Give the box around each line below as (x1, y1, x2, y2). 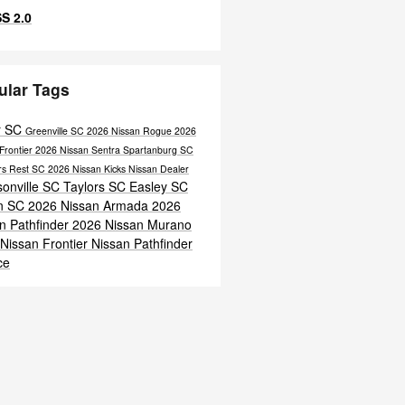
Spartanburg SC (122, 142, 193, 156)
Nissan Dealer (127, 161, 189, 175)
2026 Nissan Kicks (47, 161, 128, 175)
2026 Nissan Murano (71, 214, 192, 233)
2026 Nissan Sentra (34, 142, 123, 156)
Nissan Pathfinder (90, 233, 193, 252)
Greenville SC (24, 123, 87, 137)
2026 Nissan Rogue (86, 123, 174, 137)
